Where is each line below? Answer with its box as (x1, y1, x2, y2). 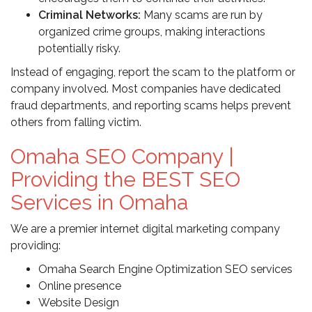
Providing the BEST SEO (10, 167, 240, 192)
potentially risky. (38, 42, 120, 56)
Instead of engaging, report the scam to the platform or (10, 65, 295, 79)
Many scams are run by (141, 8, 263, 22)
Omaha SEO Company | (10, 144, 234, 169)
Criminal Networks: (38, 8, 141, 22)
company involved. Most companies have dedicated (10, 82, 281, 96)
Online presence (38, 279, 121, 293)
